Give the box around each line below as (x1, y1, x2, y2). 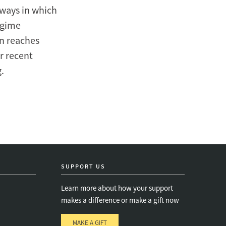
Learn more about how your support (61, 183, 173, 193)
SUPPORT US (61, 162, 105, 170)
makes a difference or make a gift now (61, 195, 179, 205)
